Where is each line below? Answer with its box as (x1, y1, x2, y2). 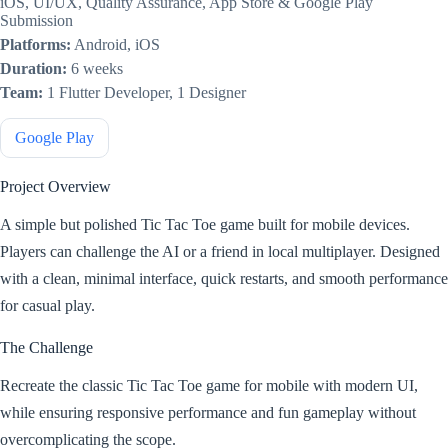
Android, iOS (71, 36, 160, 53)
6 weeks (67, 60, 123, 77)
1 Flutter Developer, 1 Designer (43, 84, 246, 101)
